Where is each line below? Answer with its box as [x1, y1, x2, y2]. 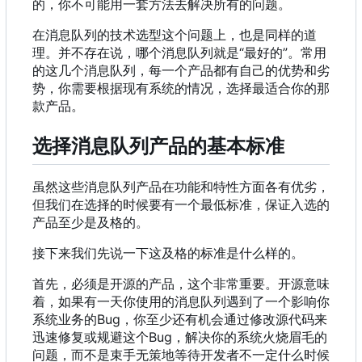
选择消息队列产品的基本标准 [32, 134, 284, 158]
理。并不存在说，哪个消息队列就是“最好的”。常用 [32, 44, 326, 61]
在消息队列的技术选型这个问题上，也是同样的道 [32, 27, 317, 43]
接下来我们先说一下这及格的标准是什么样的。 [32, 245, 304, 262]
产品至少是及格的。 [32, 214, 149, 231]
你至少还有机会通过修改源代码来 [133, 311, 327, 328]
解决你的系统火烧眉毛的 [185, 329, 327, 346]
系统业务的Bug [32, 311, 120, 328]
